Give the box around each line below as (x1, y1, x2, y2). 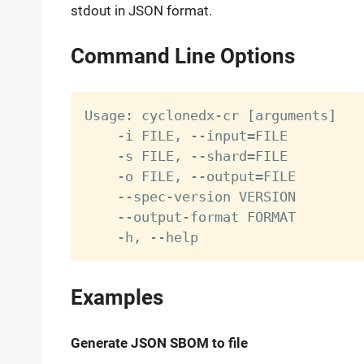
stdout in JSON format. (70, 2, 212, 19)
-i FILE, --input (84, 128, 247, 145)
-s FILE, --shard (84, 148, 247, 165)
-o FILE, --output (84, 168, 255, 185)
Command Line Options (70, 43, 295, 68)
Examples (70, 285, 163, 310)
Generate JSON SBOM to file (70, 335, 248, 352)
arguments (254, 107, 328, 124)
